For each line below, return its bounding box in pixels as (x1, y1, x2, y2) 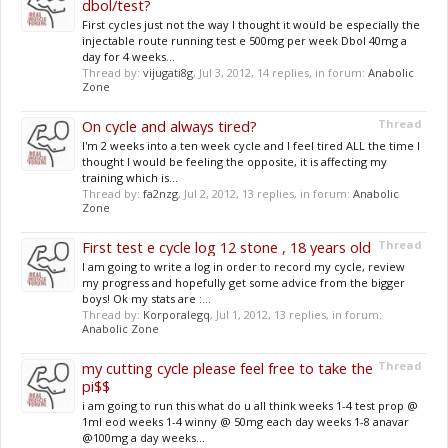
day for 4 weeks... (82, 49, 175, 64)
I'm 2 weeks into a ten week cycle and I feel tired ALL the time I (82, 138, 420, 153)
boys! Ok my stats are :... (82, 291, 211, 306)
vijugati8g (143, 65, 193, 80)
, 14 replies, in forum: (251, 65, 368, 80)
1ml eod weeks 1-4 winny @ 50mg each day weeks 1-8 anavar (82, 414, 409, 429)
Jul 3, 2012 (199, 65, 251, 80)
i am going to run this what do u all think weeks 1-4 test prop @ (82, 398, 418, 413)
